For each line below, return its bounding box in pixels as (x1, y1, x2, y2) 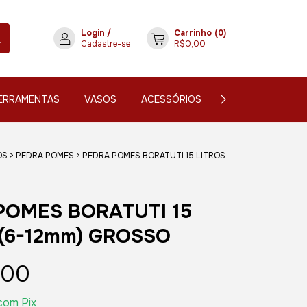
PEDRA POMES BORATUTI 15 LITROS (82, 150, 225, 161)
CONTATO (226, 93, 273, 106)
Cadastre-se (81, 38, 130, 49)
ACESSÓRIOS (141, 93, 201, 106)
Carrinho (174, 27, 212, 38)
